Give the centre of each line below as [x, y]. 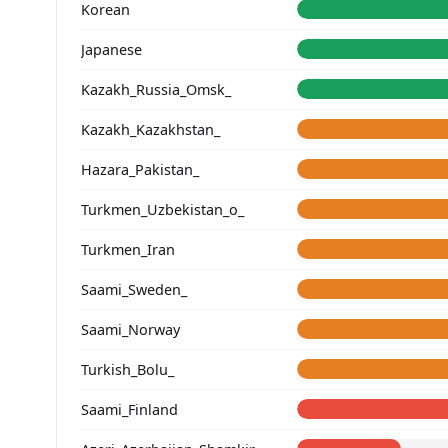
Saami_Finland [129, 409]
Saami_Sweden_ [134, 289]
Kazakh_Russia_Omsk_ [156, 89]
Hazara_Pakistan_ [140, 169]
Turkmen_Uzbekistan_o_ [162, 209]
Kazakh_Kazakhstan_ [150, 129]
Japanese [111, 49]
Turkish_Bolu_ [127, 369]
